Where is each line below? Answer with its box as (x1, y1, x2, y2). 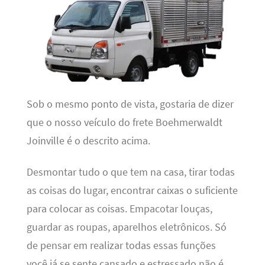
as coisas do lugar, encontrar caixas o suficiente (26, 184, 238, 198)
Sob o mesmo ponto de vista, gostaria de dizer (26, 97, 234, 111)
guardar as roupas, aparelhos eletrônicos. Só (26, 221, 227, 234)
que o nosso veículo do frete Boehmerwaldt (26, 115, 222, 129)
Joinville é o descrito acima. (26, 134, 150, 147)
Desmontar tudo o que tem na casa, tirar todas (26, 166, 235, 179)
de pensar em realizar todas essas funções (26, 239, 216, 253)
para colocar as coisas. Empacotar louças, (26, 202, 212, 216)
